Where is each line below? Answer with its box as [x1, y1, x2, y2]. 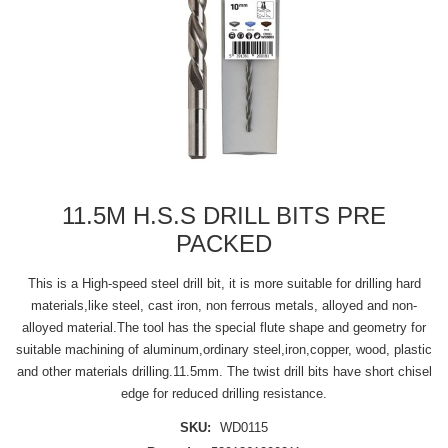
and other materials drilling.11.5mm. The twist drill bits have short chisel [16, 364, 432, 379]
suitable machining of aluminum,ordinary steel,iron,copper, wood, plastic [16, 342, 432, 357]
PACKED [176, 230, 272, 257]
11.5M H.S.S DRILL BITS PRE [62, 202, 386, 229]
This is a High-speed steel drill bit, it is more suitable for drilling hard [27, 276, 421, 291]
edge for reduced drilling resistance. [121, 386, 327, 401]
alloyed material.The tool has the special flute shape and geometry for [22, 320, 426, 335]
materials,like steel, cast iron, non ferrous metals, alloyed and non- [31, 298, 417, 313]
